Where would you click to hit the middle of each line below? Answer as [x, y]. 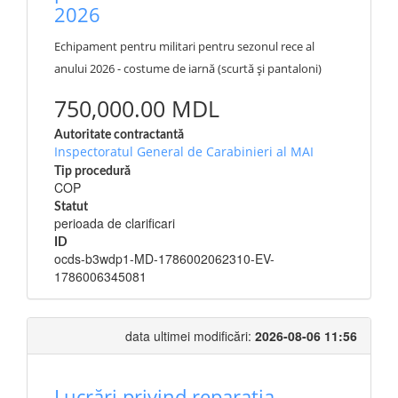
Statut [71, 207]
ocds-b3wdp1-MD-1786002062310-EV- [164, 259]
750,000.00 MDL [137, 108]
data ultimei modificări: [190, 336]
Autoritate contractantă [119, 135]
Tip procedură [92, 171]
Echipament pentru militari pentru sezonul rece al [184, 46]
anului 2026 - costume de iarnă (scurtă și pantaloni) [188, 68]
